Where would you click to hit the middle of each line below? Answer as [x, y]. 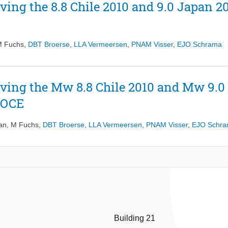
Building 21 [135, 218]
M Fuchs [25, 125]
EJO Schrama [199, 45]
